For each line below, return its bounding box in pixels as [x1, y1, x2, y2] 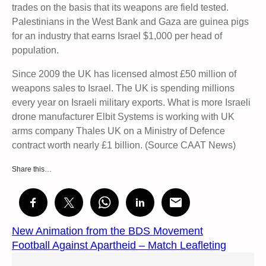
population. [12, 45, 59, 56]
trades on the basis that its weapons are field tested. [12, 2, 229, 13]
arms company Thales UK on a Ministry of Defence [12, 126, 225, 137]
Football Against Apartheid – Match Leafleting [12, 239, 226, 252]
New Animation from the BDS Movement [12, 225, 203, 237]
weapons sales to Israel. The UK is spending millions [12, 83, 235, 94]
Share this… [12, 165, 52, 174]
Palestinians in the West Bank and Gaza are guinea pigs [12, 17, 249, 27]
